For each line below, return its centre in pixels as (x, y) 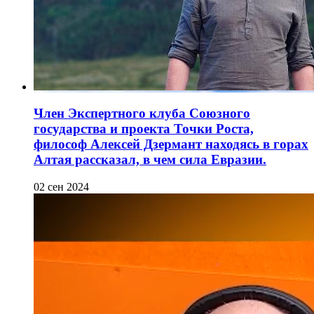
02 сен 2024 (61, 187)
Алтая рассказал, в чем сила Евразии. (150, 160)
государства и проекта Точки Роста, (144, 129)
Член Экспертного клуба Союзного (142, 114)
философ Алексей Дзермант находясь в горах (171, 144)
